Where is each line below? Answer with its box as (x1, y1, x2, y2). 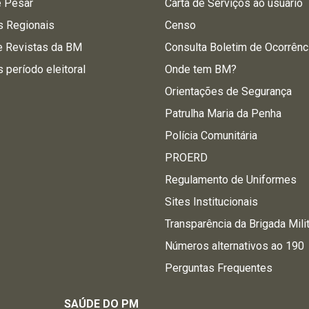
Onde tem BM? (165, 63, 237, 76)
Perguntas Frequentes (165, 261, 273, 275)
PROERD (165, 151, 208, 164)
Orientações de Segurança (165, 85, 292, 98)
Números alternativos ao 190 (165, 239, 305, 252)
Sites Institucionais (165, 195, 259, 208)
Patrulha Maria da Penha (165, 107, 282, 120)
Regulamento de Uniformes (165, 173, 297, 186)
